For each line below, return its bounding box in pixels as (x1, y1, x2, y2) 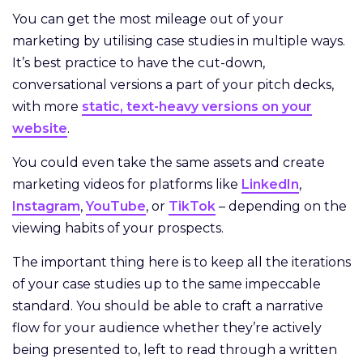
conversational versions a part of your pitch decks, (12, 77, 334, 93)
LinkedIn (241, 177, 299, 193)
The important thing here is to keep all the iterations (12, 254, 351, 271)
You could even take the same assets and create (12, 155, 325, 171)
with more (12, 99, 82, 115)
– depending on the (216, 199, 347, 215)
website (12, 121, 67, 137)
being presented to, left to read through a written (12, 342, 337, 358)
